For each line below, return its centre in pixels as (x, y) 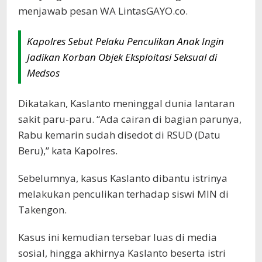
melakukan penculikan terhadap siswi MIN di (123, 194)
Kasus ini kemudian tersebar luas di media (118, 237)
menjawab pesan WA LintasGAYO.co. (103, 11)
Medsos (43, 73)
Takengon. (42, 209)
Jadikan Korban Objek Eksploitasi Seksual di (122, 57)
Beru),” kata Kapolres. (68, 150)
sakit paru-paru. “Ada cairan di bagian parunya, (130, 119)
